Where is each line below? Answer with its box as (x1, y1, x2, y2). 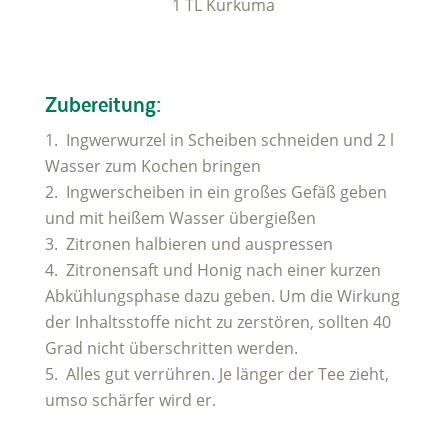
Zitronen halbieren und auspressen (61, 232, 333, 255)
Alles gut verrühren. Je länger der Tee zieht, (61, 362, 389, 385)
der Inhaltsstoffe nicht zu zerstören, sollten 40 (44, 310, 391, 333)
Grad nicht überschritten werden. (44, 336, 298, 359)
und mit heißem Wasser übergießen (44, 206, 316, 229)
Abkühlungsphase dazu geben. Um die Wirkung (44, 284, 400, 307)
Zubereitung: (44, 91, 161, 117)
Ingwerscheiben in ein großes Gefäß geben (61, 180, 387, 203)
